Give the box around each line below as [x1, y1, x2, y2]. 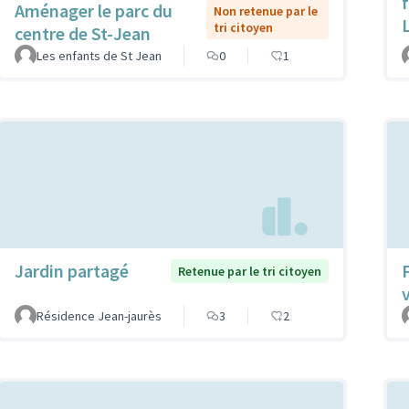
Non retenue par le [214, 3, 319, 20]
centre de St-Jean [15, 22, 151, 46]
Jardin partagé [15, 259, 129, 282]
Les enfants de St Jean [37, 47, 162, 65]
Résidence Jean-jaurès [37, 308, 162, 324]
